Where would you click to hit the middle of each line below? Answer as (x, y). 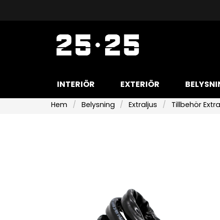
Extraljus (143, 105)
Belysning (98, 105)
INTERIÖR (76, 84)
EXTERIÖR (140, 84)
